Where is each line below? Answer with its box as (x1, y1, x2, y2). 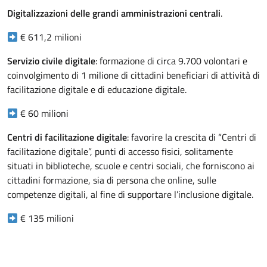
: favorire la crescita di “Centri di (127, 130, 256, 145)
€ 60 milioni (18, 106, 69, 121)
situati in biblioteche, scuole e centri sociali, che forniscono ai (7, 159, 254, 173)
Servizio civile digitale (7, 54, 95, 69)
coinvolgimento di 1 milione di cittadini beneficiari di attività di (7, 68, 260, 83)
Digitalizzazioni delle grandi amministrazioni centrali (7, 6, 221, 21)
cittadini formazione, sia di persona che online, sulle (7, 173, 216, 188)
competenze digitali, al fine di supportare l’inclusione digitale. (7, 187, 256, 202)
